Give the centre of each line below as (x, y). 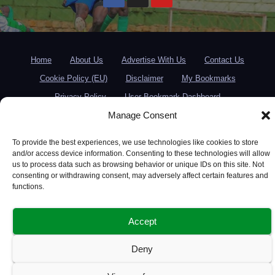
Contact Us (224, 60)
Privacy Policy (80, 97)
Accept (142, 221)
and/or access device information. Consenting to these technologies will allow (141, 153)
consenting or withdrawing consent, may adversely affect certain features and (140, 176)
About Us (87, 60)
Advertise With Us (154, 60)
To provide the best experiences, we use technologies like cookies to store (135, 142)
